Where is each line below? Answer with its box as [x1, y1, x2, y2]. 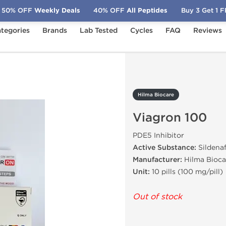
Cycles [130, 26, 153, 35]
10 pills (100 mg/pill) [150, 167, 223, 176]
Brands [42, 26, 67, 35]
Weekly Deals [32, 6, 80, 15]
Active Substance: [133, 143, 196, 152]
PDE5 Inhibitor [133, 131, 184, 140]
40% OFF [93, 6, 125, 15]
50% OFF [1, 6, 32, 15]
